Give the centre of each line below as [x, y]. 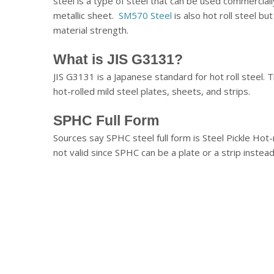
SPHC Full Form [106, 120]
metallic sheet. [86, 15]
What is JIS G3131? [118, 59]
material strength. [91, 30]
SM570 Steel [145, 15]
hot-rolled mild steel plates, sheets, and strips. [152, 91]
